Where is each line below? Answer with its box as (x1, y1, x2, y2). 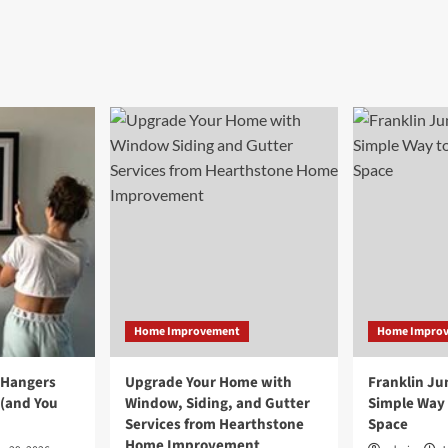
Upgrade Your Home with (125, 371, 292, 393)
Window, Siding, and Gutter (125, 392, 310, 414)
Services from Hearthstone (125, 413, 304, 435)
